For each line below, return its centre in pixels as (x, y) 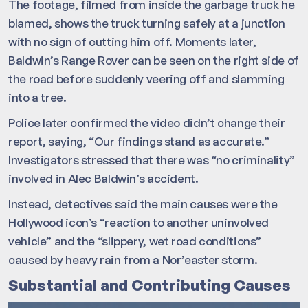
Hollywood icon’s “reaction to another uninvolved (139, 222)
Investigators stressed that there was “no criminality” (152, 159)
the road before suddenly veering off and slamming (146, 78)
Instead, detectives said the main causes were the (143, 203)
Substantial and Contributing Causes (150, 285)
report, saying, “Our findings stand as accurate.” (139, 141)
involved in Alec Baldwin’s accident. (103, 178)
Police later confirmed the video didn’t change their (147, 122)
